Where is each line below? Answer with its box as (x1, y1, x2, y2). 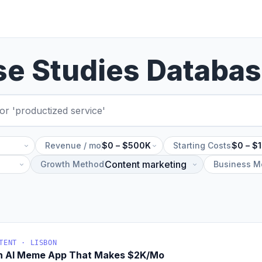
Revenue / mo (45, 140, 101, 150)
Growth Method (40, 159, 104, 169)
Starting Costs (173, 140, 231, 150)
